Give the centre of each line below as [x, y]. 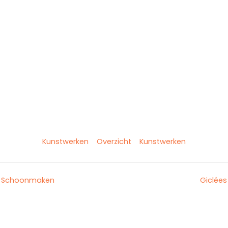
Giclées [213, 180]
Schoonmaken [28, 180]
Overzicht [114, 141]
